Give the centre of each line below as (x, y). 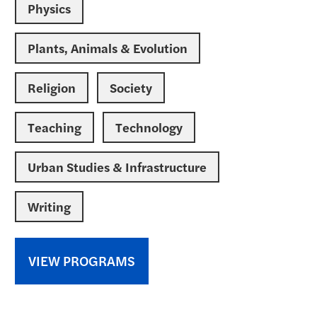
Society (131, 87)
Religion (52, 87)
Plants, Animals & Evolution (108, 48)
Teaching (54, 127)
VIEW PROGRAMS (82, 261)
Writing (49, 206)
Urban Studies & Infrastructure (117, 167)
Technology (149, 127)
